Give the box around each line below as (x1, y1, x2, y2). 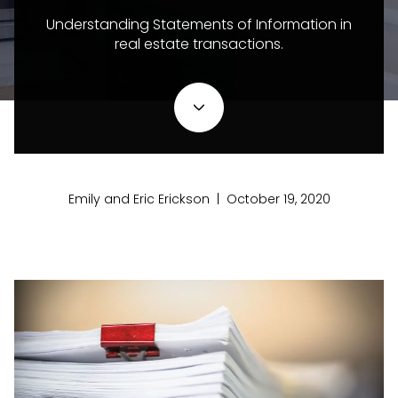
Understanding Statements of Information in (46, 14, 352, 36)
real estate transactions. (115, 34, 283, 55)
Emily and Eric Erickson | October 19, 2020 (68, 190, 330, 209)
